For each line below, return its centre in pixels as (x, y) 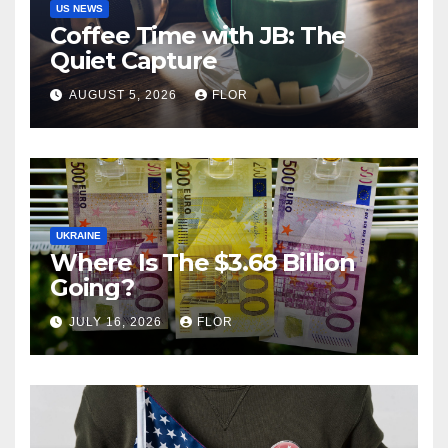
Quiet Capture (133, 60)
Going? (92, 287)
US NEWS (79, 8)
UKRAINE (78, 235)
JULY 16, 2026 (117, 322)
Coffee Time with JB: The (198, 35)
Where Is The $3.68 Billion (202, 262)
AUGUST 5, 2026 (125, 95)
